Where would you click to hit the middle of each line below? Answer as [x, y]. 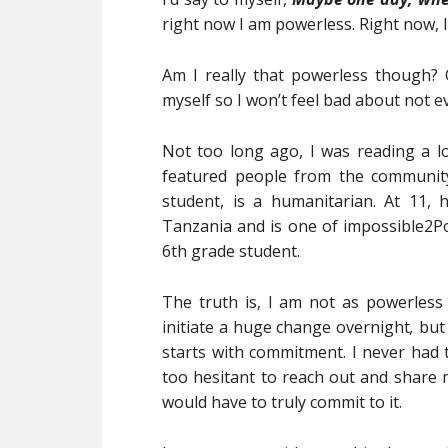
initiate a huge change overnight [286, 327]
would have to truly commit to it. [282, 402]
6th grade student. [231, 251]
